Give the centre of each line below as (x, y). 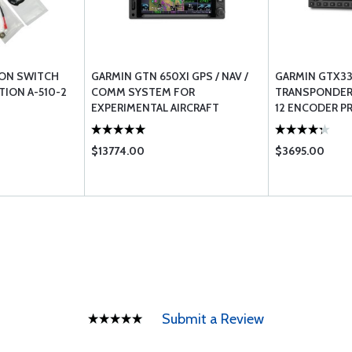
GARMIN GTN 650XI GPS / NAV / (170, 76)
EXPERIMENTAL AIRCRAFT (155, 108)
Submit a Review (213, 319)
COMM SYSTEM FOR (143, 92)
